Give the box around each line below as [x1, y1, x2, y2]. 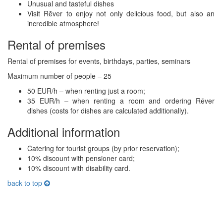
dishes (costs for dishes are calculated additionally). [27, 106, 189, 116]
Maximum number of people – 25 [7, 71, 111, 81]
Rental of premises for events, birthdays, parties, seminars [7, 56, 190, 66]
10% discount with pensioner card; [27, 153, 135, 164]
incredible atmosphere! [27, 18, 99, 29]
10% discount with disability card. [27, 163, 130, 173]
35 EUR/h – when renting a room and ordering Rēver [27, 96, 215, 106]
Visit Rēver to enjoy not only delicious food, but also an [27, 8, 215, 19]
